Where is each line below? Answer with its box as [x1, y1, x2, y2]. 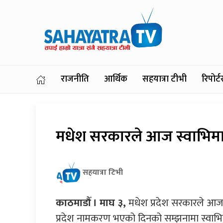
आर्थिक [104, 72, 127, 87]
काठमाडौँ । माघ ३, [56, 194, 126, 212]
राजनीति [61, 72, 89, 87]
